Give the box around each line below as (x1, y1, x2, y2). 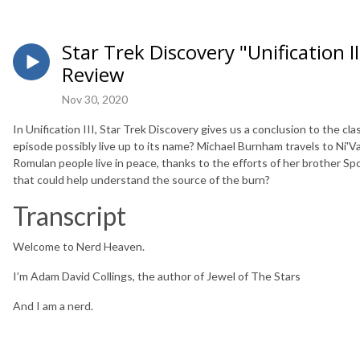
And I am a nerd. (13, 298, 93, 313)
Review (62, 61, 125, 88)
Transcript (13, 199, 126, 231)
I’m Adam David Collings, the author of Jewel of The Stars (13, 268, 301, 283)
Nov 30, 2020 (62, 92, 128, 106)
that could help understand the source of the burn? (13, 172, 270, 186)
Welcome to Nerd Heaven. (13, 239, 145, 253)
